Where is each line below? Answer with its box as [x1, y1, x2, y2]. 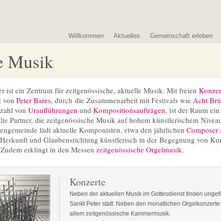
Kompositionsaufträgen [93, 105, 165, 115]
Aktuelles [113, 32, 140, 39]
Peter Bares [16, 95, 51, 105]
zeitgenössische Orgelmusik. [96, 145, 184, 154]
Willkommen [69, 32, 104, 39]
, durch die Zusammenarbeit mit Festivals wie [51, 95, 193, 105]
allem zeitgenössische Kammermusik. [70, 210, 171, 217]
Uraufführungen [28, 105, 77, 115]
